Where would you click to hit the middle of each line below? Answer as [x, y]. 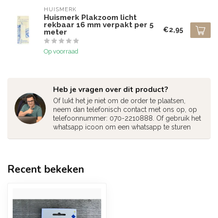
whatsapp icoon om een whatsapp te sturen [122, 127]
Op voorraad [61, 51]
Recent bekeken [46, 169]
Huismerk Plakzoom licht [90, 18]
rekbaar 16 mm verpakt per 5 [99, 25]
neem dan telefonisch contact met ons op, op [125, 109]
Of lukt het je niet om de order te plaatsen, [119, 101]
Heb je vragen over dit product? [110, 89]
